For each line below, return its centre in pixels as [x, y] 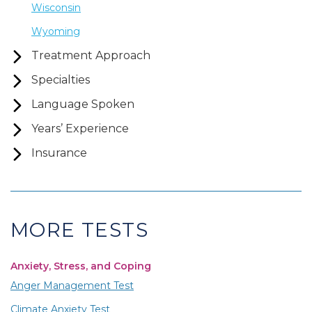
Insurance [59, 153]
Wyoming [56, 31]
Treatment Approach [91, 55]
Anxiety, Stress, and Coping [81, 266]
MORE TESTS [79, 229]
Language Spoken [83, 104]
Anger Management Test [72, 285]
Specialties [61, 79]
